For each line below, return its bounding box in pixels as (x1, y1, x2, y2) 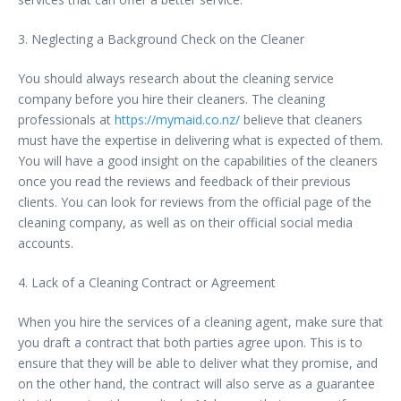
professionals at (18, 110, 115, 128)
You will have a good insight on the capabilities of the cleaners (18, 151, 378, 169)
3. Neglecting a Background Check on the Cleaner (18, 30, 304, 47)
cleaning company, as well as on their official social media (18, 213, 353, 231)
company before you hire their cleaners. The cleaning (18, 90, 325, 107)
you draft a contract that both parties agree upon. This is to (18, 333, 363, 351)
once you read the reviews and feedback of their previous (18, 172, 351, 190)
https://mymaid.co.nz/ (115, 110, 240, 128)
